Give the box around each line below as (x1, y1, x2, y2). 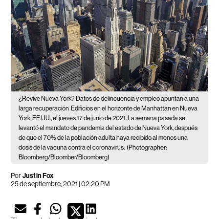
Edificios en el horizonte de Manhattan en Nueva (71, 105, 198, 112)
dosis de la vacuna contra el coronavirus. (19, 144, 125, 152)
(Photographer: (127, 144, 167, 152)
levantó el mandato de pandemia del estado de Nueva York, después (19, 124, 198, 132)
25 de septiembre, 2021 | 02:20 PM (11, 180, 110, 188)
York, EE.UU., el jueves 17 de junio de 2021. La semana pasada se (19, 114, 186, 122)
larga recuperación (19, 105, 69, 112)
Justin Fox (21, 172, 54, 180)
